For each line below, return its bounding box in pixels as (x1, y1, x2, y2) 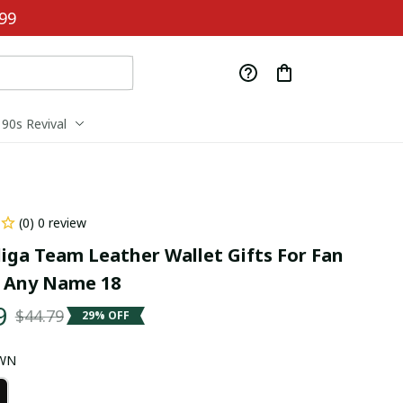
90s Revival (2, 115, 67, 133)
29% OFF (81, 308, 130, 324)
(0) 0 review (18, 213, 86, 231)
